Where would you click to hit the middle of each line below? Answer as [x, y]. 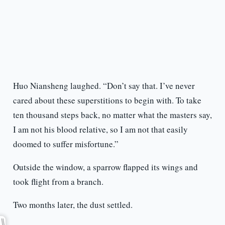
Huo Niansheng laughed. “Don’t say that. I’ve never [104, 86]
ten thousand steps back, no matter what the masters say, [112, 115]
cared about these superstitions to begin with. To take [107, 100]
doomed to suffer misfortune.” [66, 144]
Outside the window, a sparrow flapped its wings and [105, 167]
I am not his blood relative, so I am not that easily [100, 130]
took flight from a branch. [58, 182]
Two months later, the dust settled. [73, 205]
